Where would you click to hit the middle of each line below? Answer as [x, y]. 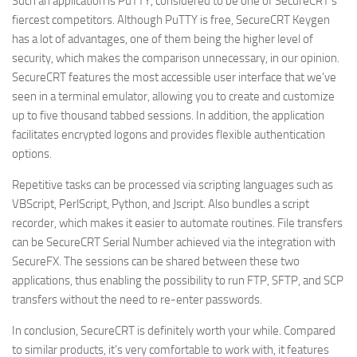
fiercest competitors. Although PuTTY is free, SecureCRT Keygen [171, 20]
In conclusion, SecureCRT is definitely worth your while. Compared [174, 331]
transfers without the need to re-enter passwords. [137, 300]
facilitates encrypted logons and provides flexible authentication [169, 135]
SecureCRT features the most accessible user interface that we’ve [174, 77]
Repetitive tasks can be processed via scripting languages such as [173, 185]
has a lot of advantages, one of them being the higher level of [163, 39]
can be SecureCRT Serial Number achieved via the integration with [174, 242]
